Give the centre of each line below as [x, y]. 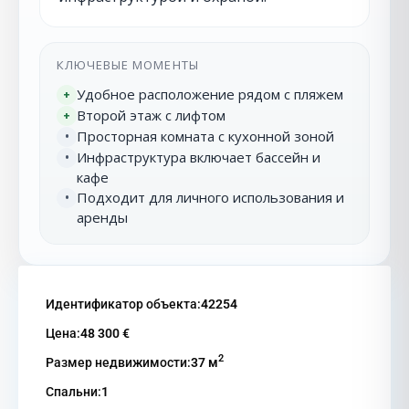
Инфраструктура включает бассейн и [199, 157]
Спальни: [73, 391]
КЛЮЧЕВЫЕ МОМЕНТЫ [128, 64]
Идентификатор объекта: [123, 304]
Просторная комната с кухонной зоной [205, 136]
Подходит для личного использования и [210, 197]
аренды [102, 217]
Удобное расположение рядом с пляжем [210, 94]
